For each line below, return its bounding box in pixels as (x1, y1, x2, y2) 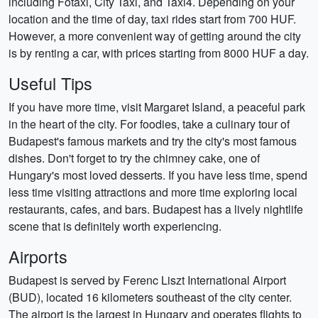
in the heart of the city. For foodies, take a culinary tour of (9, 116, 290, 132)
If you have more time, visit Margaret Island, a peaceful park (9, 99, 305, 115)
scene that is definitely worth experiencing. (9, 218, 221, 234)
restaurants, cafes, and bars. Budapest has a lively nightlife (9, 201, 303, 217)
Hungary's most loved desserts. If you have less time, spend (9, 167, 307, 183)
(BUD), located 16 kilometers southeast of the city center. (9, 289, 292, 305)
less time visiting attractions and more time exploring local (9, 184, 297, 200)
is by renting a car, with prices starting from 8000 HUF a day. (9, 45, 309, 61)
